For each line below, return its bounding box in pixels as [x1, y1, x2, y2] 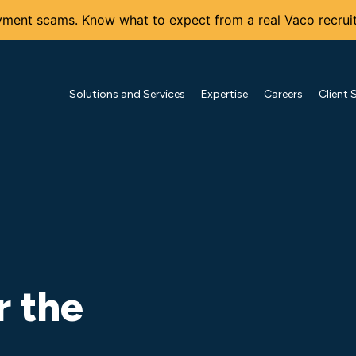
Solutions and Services [69, 87, 185, 101]
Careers [264, 87, 303, 101]
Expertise [201, 87, 248, 101]
